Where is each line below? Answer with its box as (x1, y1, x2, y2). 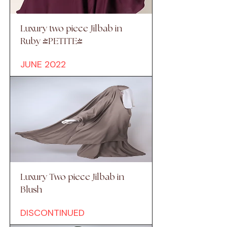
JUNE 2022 (20, 58, 66, 71)
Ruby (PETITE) (20, 37, 83, 47)
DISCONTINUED (20, 207, 85, 219)
